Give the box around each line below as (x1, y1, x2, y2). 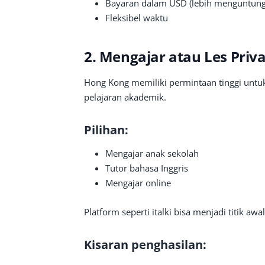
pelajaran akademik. (84, 91, 166, 103)
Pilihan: (84, 122, 128, 138)
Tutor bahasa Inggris (105, 162, 188, 174)
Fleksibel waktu (105, 12, 168, 24)
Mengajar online (105, 177, 171, 189)
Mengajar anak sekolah (105, 147, 199, 159)
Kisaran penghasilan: (84, 237, 206, 253)
